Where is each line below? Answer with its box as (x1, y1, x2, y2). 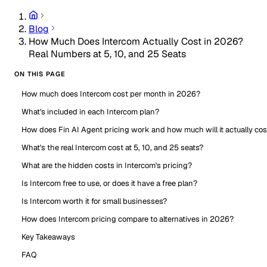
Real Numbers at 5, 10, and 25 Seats (29, 48, 186, 60)
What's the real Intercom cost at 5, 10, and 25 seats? (21, 142, 203, 153)
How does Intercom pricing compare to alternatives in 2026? (21, 214, 234, 224)
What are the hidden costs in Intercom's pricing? (21, 160, 192, 170)
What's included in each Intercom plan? (21, 107, 159, 117)
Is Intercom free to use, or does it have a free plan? (21, 178, 197, 188)
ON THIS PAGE (14, 70, 66, 78)
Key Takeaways (21, 232, 75, 242)
